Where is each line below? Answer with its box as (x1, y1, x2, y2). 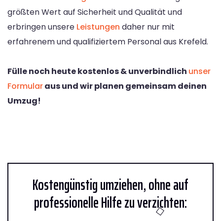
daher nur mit (120, 21, 175, 33)
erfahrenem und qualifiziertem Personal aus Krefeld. (7, 36, 208, 47)
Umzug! (7, 95, 41, 107)
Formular (7, 80, 43, 92)
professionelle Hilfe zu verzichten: (34, 190, 187, 214)
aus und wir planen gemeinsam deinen (43, 80, 207, 92)
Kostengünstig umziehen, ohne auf (33, 173, 188, 196)
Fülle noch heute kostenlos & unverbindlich (7, 65, 188, 77)
